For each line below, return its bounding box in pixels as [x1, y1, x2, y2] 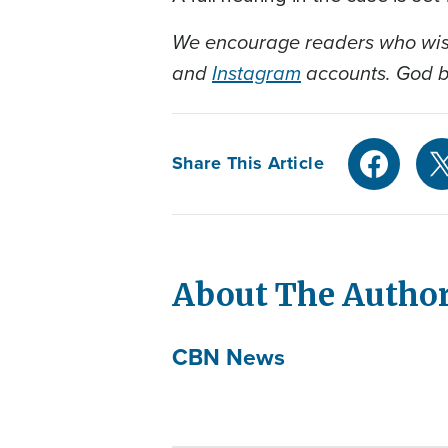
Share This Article [172, 150, 325, 177]
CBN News [172, 339, 285, 373]
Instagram [212, 57, 301, 88]
